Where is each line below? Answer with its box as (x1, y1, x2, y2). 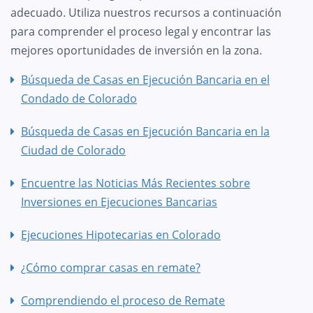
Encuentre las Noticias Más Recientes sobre (21, 175, 250, 191)
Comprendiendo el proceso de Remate (21, 292, 225, 308)
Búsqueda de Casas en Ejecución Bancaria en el (21, 71, 270, 87)
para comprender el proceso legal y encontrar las (10, 23, 271, 39)
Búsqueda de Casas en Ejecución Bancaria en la (21, 123, 270, 139)
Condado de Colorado (21, 90, 137, 106)
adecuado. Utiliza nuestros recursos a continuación (10, 4, 282, 20)
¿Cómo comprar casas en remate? (21, 259, 201, 275)
